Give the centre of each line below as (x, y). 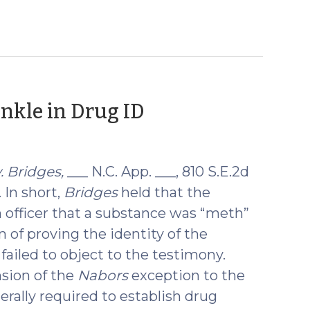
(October (193, 109)
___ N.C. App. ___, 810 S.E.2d (156, 171)
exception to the (188, 275)
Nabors (104, 275)
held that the (164, 192)
